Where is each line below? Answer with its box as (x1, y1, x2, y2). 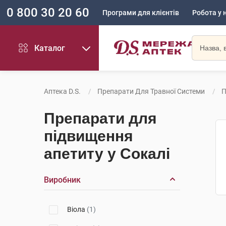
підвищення (44, 128, 133, 144)
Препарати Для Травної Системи (97, 87, 205, 95)
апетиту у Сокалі (44, 145, 170, 162)
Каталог (34, 43, 66, 53)
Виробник (44, 175, 81, 185)
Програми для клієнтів (102, 9, 179, 17)
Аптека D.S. (44, 87, 81, 95)
